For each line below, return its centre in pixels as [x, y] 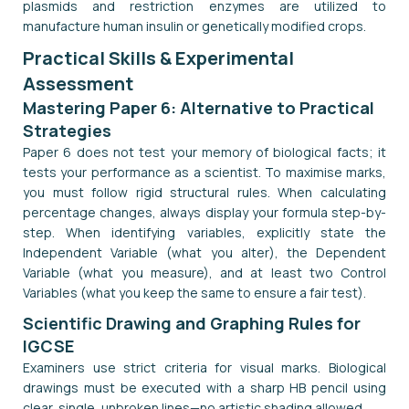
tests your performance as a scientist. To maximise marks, [204, 172]
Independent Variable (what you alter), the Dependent [204, 252]
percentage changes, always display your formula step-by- [204, 212]
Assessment [78, 83]
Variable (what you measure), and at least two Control [204, 272]
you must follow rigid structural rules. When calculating [204, 192]
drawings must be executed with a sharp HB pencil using [204, 387]
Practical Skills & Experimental [158, 58]
